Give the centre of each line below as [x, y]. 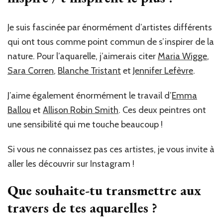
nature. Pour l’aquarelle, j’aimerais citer [83, 56]
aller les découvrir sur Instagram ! [71, 164]
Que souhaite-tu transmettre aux [104, 190]
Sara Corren [31, 71]
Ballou [19, 110]
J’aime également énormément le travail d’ [90, 96]
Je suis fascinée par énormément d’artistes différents [110, 28]
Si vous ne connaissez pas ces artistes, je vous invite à [111, 150]
